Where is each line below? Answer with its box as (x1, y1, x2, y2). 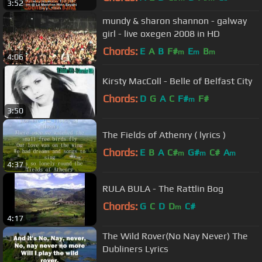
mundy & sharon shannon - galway (102, 15, 247, 26)
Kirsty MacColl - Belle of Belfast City (102, 75, 252, 87)
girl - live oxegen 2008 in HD (102, 27, 220, 39)
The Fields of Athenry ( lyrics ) (199, 129, 226, 140)
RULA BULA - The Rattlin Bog (102, 182, 223, 194)
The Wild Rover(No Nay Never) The (102, 230, 248, 242)
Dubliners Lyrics (102, 243, 168, 254)
